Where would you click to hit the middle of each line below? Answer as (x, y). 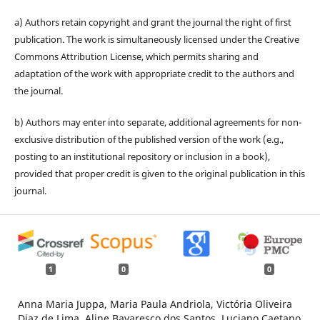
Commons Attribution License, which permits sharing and (136, 57)
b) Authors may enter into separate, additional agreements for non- (157, 122)
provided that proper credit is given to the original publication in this (159, 174)
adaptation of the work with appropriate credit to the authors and (154, 74)
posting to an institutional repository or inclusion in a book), (142, 157)
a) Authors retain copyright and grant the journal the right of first (152, 22)
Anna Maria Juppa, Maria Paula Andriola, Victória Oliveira (155, 304)
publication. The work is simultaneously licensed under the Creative (156, 40)
